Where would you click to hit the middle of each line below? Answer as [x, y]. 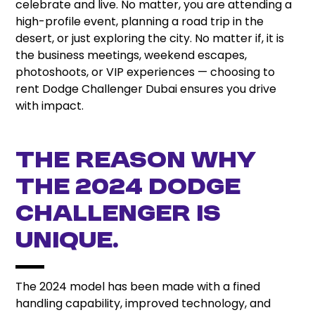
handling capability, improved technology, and [143, 304]
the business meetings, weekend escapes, [131, 55]
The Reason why [136, 161]
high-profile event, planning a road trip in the [140, 21]
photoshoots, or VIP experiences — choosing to [146, 72]
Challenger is [118, 214]
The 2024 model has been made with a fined [138, 287]
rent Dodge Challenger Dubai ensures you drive [146, 89]
